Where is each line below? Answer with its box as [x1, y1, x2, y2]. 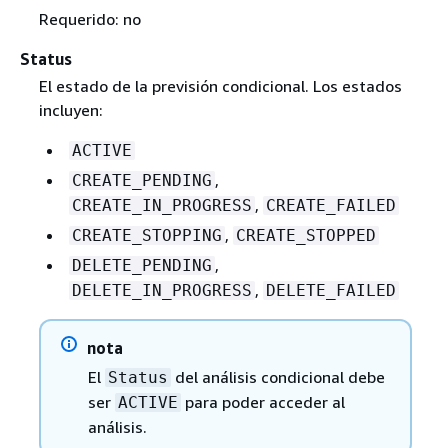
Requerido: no [38, 8, 141, 29]
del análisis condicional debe [170, 367, 385, 387]
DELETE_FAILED [265, 281, 396, 300]
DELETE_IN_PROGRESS [71, 281, 252, 300]
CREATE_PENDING [71, 171, 212, 190]
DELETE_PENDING [71, 256, 212, 275]
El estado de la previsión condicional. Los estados [38, 76, 402, 96]
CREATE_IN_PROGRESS [71, 196, 252, 215]
